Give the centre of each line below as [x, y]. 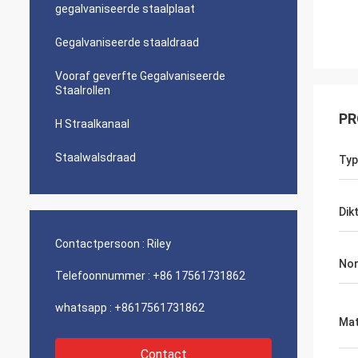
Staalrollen [83, 90]
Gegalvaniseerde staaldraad [127, 42]
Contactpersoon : [100, 244]
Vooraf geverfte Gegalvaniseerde [140, 76]
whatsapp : [84, 308]
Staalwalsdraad [95, 157]
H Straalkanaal [92, 124]
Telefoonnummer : [103, 276]
